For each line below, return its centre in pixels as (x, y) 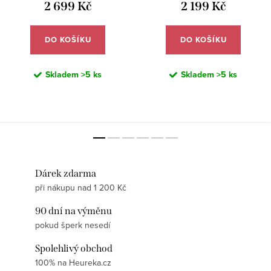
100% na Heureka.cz (73, 263)
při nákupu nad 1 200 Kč (81, 188)
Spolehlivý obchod (74, 249)
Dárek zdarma (66, 174)
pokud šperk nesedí (73, 225)
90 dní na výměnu (73, 211)
